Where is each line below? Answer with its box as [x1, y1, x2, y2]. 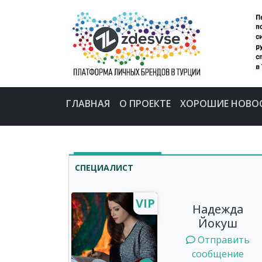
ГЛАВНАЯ [65, 96, 110, 110]
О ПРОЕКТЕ [119, 96, 171, 110]
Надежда [192, 201, 243, 218]
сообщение [192, 247, 244, 261]
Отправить [195, 233, 250, 247]
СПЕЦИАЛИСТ [75, 161, 133, 173]
